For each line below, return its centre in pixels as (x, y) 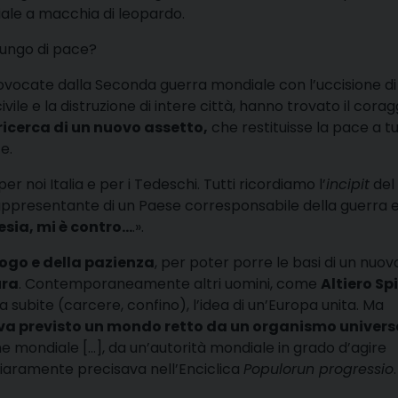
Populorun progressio (318, 369)
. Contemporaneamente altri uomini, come (170, 283)
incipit (348, 184)
